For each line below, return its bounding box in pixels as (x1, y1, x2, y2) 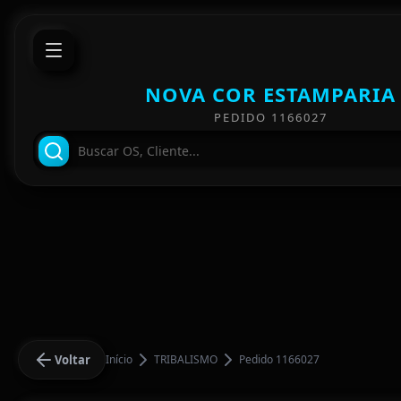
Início (106, 352, 132, 367)
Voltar (55, 351, 90, 368)
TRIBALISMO (154, 352, 218, 367)
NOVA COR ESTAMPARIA (145, 81, 396, 107)
